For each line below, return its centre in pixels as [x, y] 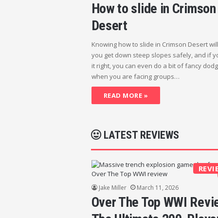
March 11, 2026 [157, 187]
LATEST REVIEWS [140, 135]
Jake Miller [112, 187]
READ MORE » [126, 95]
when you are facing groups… [135, 76]
